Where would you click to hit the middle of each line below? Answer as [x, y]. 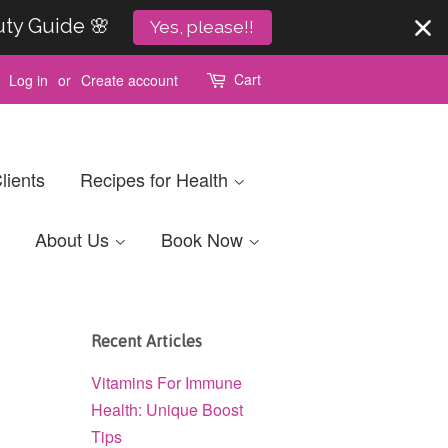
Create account [129, 79]
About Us [74, 239]
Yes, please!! [202, 27]
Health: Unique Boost [167, 409]
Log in [28, 79]
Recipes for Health [156, 179]
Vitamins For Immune [166, 382]
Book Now [204, 239]
